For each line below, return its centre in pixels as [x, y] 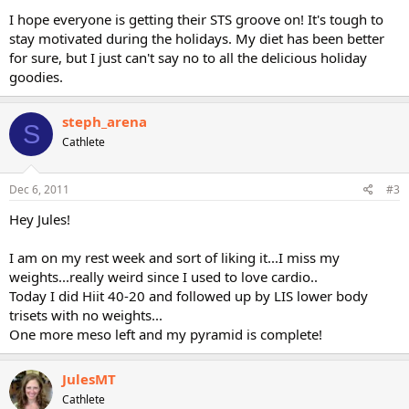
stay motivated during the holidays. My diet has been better [197, 38]
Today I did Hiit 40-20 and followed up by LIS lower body [189, 295]
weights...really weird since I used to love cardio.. [163, 276]
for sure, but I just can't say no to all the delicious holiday [188, 58]
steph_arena [105, 121]
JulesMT [89, 378]
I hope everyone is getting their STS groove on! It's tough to [196, 19]
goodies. [36, 77]
